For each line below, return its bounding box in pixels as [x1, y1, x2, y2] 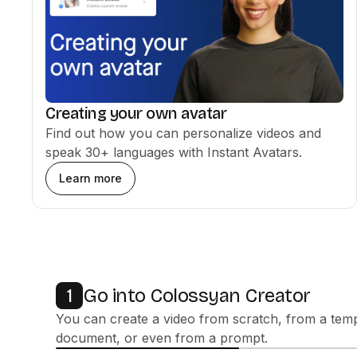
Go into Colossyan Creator [83, 284, 311, 307]
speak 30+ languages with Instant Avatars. [45, 144, 302, 160]
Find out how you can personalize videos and [45, 125, 321, 141]
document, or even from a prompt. [56, 330, 268, 346]
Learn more [59, 171, 122, 185]
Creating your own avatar [45, 104, 226, 123]
